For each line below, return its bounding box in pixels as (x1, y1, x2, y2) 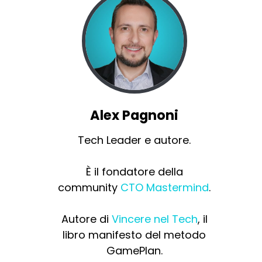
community (58, 180, 121, 195)
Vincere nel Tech (111, 212, 198, 227)
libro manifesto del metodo (63, 227, 206, 243)
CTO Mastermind (120, 180, 209, 195)
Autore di (61, 212, 112, 227)
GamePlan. (106, 243, 163, 258)
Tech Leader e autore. (78, 133, 191, 148)
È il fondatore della (85, 164, 183, 180)
